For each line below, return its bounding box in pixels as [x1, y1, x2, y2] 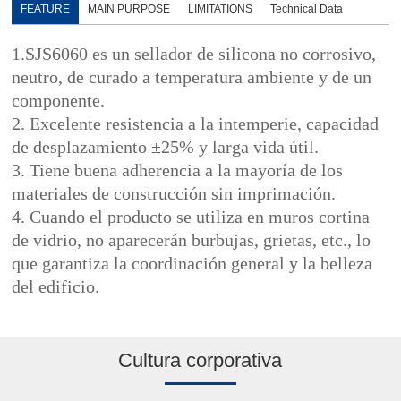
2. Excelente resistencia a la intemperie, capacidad [12, 114, 380, 134]
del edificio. [12, 277, 100, 297]
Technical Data [270, 3, 344, 16]
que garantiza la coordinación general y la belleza [12, 253, 373, 274]
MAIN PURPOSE [88, 3, 171, 16]
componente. [12, 90, 106, 111]
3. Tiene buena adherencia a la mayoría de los [12, 160, 344, 181]
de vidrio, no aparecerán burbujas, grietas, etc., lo [12, 230, 371, 251]
